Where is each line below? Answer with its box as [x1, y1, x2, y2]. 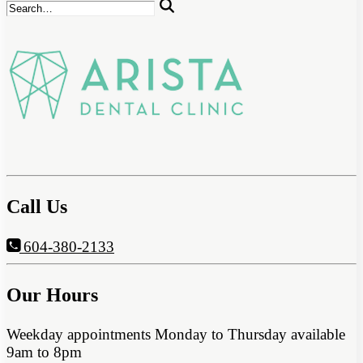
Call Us [6, 195, 67, 217]
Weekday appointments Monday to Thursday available [6, 326, 345, 344]
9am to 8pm [6, 344, 82, 361]
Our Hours [6, 284, 98, 306]
